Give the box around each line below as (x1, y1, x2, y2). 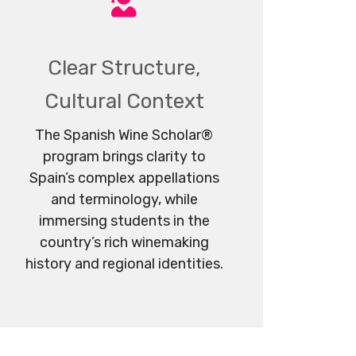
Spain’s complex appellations (29, 168, 219, 187)
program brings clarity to (42, 147, 206, 165)
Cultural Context (44, 88, 204, 114)
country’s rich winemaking (39, 233, 209, 251)
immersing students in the (38, 211, 210, 230)
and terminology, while (50, 190, 198, 208)
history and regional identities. (25, 254, 223, 273)
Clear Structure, (48, 55, 200, 80)
